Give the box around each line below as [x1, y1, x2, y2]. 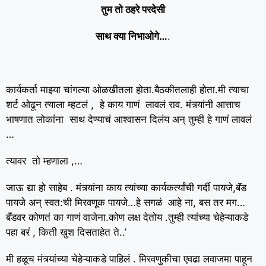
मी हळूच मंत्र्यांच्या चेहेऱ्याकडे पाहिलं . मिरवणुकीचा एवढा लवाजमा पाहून [6, 253, 252, 265]
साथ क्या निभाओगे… [96, 30, 167, 42]
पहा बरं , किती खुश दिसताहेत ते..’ [6, 226, 126, 238]
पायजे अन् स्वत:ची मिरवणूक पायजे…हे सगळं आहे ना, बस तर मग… [6, 197, 245, 208]
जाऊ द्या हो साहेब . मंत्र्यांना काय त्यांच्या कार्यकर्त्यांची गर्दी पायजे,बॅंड [6, 182, 246, 194]
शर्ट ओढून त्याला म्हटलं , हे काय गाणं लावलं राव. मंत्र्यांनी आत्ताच [6, 99, 240, 110]
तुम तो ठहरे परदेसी [101, 4, 165, 15]
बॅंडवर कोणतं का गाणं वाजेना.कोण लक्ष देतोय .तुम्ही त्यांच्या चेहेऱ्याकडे [6, 211, 248, 223]
